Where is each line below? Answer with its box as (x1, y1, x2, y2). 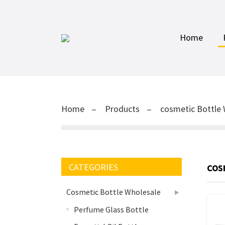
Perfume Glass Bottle (74, 204, 149, 214)
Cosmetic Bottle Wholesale (66, 187, 161, 197)
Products (105, 103, 140, 115)
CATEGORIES (69, 161, 118, 173)
